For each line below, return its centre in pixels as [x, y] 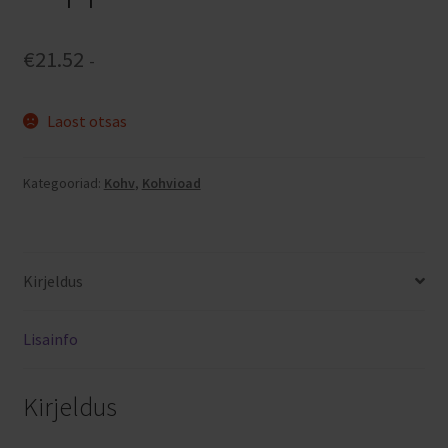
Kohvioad [171, 183]
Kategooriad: [63, 183]
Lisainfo [50, 338]
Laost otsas [87, 121]
